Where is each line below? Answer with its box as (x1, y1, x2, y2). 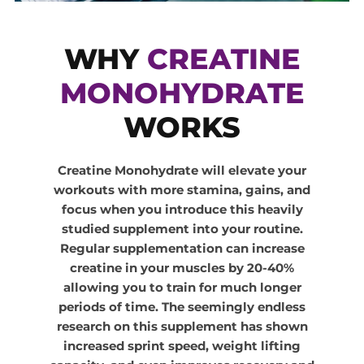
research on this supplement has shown (56, 318, 308, 335)
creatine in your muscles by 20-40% (70, 260, 294, 276)
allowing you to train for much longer (63, 279, 301, 296)
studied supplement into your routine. (61, 221, 303, 237)
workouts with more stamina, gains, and (54, 182, 310, 198)
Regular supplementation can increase (59, 240, 305, 257)
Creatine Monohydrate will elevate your (58, 162, 306, 179)
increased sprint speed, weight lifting (63, 338, 301, 354)
